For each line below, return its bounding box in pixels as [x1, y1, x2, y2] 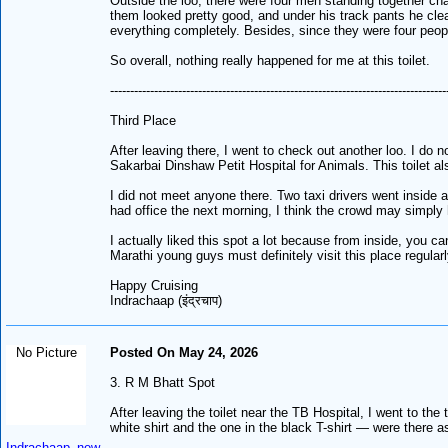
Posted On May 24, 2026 [110, 344, 259, 360]
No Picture [15, 344, 77, 360]
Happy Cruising [110, 277, 199, 293]
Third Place [110, 112, 177, 128]
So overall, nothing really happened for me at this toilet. [110, 52, 431, 68]
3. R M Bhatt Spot [110, 374, 216, 390]
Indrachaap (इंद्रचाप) [110, 292, 223, 308]
